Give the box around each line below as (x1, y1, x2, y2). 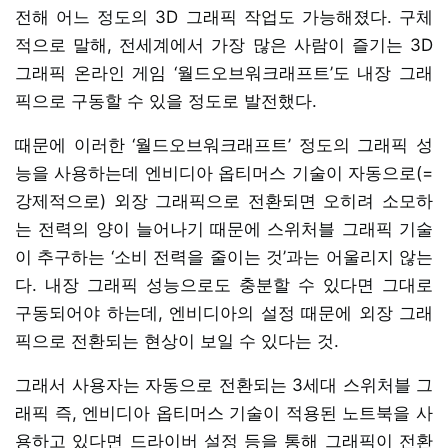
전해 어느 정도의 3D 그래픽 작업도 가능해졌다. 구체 (15, 6, 433, 27)
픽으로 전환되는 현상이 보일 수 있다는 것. (15, 330, 339, 351)
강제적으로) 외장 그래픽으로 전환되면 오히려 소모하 (15, 190, 433, 211)
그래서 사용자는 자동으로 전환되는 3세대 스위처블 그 (15, 374, 433, 395)
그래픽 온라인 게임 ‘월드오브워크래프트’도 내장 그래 (15, 62, 433, 83)
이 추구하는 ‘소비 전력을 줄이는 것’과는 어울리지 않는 (15, 246, 433, 267)
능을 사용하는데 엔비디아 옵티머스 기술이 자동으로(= (15, 162, 433, 183)
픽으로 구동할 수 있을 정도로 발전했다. (15, 90, 317, 111)
